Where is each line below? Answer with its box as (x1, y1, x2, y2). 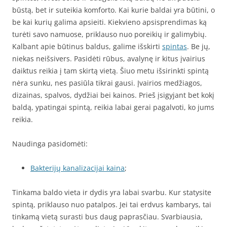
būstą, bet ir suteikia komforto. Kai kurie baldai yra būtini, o (12, 5, 215, 15)
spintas (162, 42, 187, 51)
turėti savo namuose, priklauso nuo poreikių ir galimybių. (12, 29, 207, 39)
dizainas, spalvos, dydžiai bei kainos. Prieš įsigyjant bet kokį (12, 90, 214, 100)
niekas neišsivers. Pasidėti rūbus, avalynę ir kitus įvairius (12, 54, 205, 63)
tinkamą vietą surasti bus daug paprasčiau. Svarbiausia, (12, 212, 203, 221)
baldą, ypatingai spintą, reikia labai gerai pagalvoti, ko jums (12, 102, 214, 112)
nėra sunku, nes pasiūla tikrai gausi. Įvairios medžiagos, (12, 78, 202, 88)
